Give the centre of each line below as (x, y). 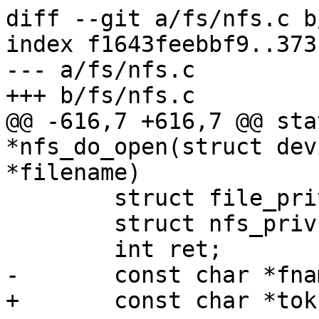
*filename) (73, 173)
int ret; (12, 250)
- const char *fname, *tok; (12, 275)
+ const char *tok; (12, 301)
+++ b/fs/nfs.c (100, 96)
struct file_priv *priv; (12, 198)
